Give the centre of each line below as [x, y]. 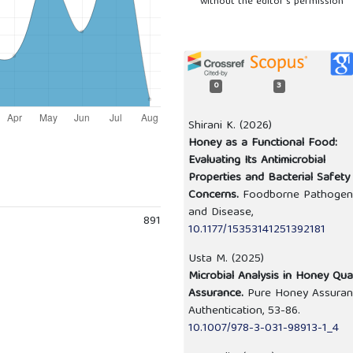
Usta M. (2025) [226, 260]
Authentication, [228, 312]
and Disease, [221, 213]
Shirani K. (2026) [230, 126]
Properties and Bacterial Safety [269, 178]
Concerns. [216, 196]
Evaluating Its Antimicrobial [257, 161]
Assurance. [218, 294]
